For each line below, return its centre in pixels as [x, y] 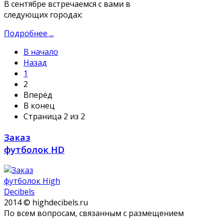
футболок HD [34, 149]
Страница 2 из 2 [54, 117]
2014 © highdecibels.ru [46, 202]
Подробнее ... [29, 33]
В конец [39, 106]
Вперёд [38, 95]
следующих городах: [43, 15]
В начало [41, 52]
